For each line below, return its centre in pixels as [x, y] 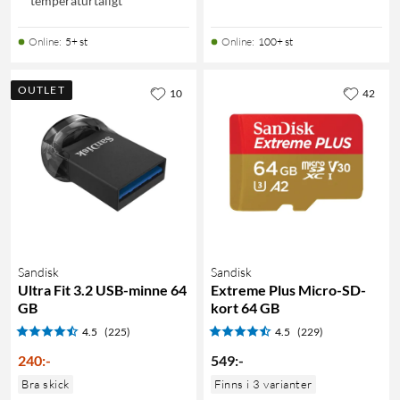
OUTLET [42, 89]
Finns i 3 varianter [263, 383]
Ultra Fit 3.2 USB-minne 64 [102, 289]
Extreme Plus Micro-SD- [288, 289]
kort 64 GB [245, 307]
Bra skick [46, 383]
